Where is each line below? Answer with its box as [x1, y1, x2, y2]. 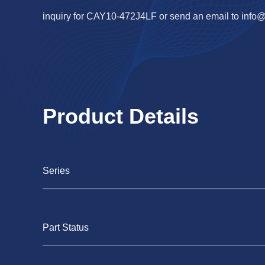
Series [43, 166, 70, 176]
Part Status [43, 222, 89, 232]
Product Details [43, 104, 199, 128]
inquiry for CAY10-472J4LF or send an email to [43, 11, 241, 21]
